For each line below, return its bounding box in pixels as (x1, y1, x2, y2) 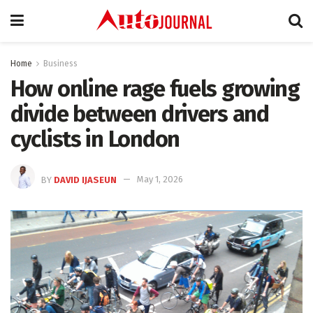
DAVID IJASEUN (54, 174, 117, 185)
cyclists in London (10, 126, 180, 152)
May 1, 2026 (137, 174, 183, 185)
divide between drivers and (10, 101, 269, 127)
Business (43, 59, 78, 68)
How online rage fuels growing (10, 75, 300, 102)
